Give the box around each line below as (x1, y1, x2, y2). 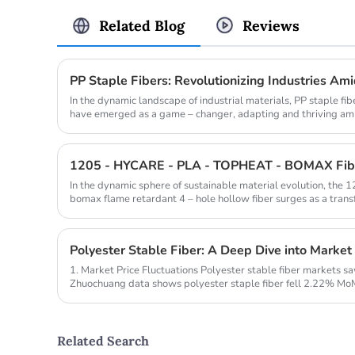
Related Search (57, 332, 149, 349)
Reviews (242, 17, 300, 36)
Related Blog (99, 17, 185, 36)
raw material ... (70, 289, 139, 304)
